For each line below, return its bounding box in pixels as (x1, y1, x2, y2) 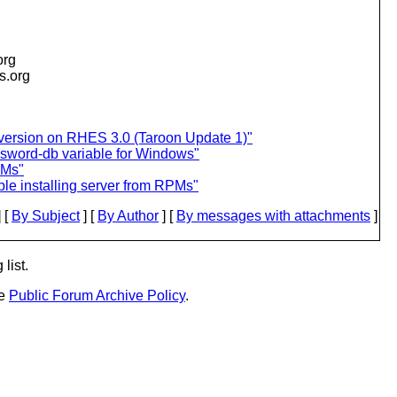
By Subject (12, 208, 80, 223)
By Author (97, 208, 159, 223)
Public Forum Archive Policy (9, 288, 185, 303)
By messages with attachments (176, 208, 370, 223)
